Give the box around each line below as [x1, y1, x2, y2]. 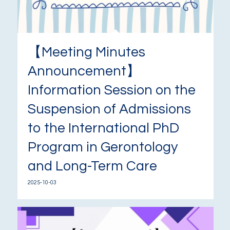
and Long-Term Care [27, 159, 157, 174]
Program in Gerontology [27, 140, 178, 155]
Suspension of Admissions [27, 102, 191, 117]
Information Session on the [27, 83, 196, 98]
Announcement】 [27, 64, 140, 79]
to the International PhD [27, 121, 179, 136]
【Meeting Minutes [27, 45, 145, 60]
